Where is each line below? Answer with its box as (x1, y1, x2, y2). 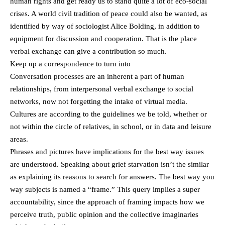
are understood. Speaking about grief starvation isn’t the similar (10, 160, 209, 168)
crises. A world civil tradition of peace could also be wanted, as (10, 10, 207, 18)
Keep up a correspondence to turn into (10, 60, 131, 68)
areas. (10, 135, 28, 143)
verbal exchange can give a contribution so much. (10, 47, 167, 55)
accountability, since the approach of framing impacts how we (10, 198, 204, 206)
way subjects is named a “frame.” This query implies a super (10, 185, 200, 193)
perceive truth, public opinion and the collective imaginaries (10, 210, 198, 218)
